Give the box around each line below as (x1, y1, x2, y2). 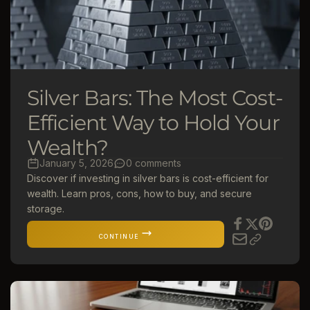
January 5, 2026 (39, 157, 113, 169)
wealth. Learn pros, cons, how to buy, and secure (27, 188, 252, 199)
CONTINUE (98, 232, 139, 240)
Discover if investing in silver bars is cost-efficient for (27, 172, 268, 184)
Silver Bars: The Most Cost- (27, 85, 282, 111)
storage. (27, 203, 64, 215)
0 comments (126, 157, 181, 169)
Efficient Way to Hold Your (27, 110, 280, 136)
